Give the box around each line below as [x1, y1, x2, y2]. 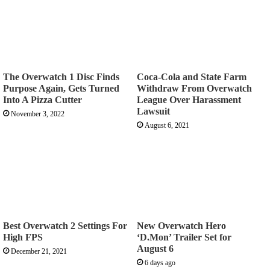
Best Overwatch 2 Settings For [3, 221, 127, 231]
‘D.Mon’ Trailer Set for [137, 232, 231, 243]
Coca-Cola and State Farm [137, 72, 246, 83]
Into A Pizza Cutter [3, 95, 82, 105]
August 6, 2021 [145, 121, 189, 130]
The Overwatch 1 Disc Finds [3, 72, 119, 83]
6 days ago [145, 259, 175, 268]
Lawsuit [137, 106, 170, 117]
